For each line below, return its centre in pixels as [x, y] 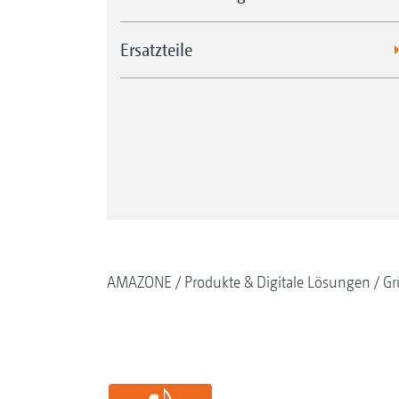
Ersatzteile [156, 49]
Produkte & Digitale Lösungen [277, 281]
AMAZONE [139, 281]
